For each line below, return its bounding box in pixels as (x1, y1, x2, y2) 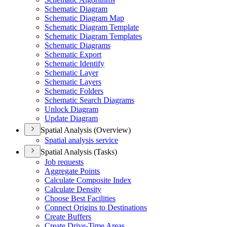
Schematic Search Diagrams (45, 96, 134, 104)
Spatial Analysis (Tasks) (41, 147, 117, 156)
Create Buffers (45, 212, 91, 221)
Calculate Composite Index (45, 176, 131, 184)
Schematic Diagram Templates (45, 32, 142, 41)
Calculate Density (45, 185, 101, 194)
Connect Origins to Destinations (45, 203, 147, 212)
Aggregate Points (45, 167, 100, 175)
